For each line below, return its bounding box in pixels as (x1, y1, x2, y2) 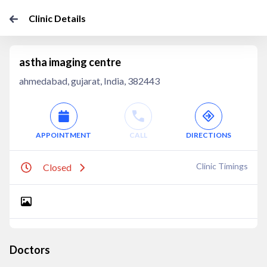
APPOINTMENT (36, 131, 92, 139)
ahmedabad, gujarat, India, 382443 (19, 75, 160, 86)
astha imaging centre (19, 55, 121, 69)
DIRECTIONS (185, 131, 231, 139)
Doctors (10, 243, 50, 256)
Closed (43, 162, 72, 173)
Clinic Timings (196, 161, 248, 171)
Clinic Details (29, 13, 86, 24)
